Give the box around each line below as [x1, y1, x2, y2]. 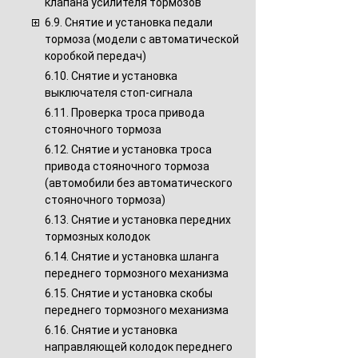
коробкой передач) [45, 50, 146, 62]
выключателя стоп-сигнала [45, 86, 193, 99]
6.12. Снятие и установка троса [45, 143, 212, 156]
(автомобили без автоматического [45, 177, 233, 189]
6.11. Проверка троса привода [45, 106, 205, 119]
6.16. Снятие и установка [45, 324, 177, 336]
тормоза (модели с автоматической [45, 33, 239, 46]
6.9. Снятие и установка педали [45, 16, 213, 29]
